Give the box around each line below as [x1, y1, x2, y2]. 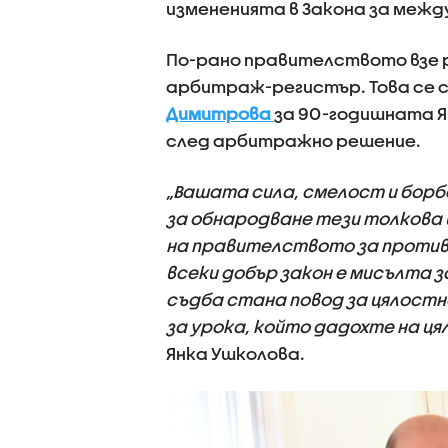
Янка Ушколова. [165, 344, 305, 363]
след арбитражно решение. [165, 131, 421, 150]
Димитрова [165, 104, 274, 123]
